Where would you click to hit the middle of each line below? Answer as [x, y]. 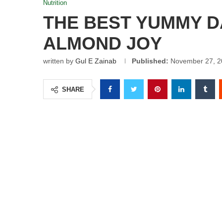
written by [59, 61]
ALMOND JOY [103, 43]
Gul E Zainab [96, 61]
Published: [150, 61]
